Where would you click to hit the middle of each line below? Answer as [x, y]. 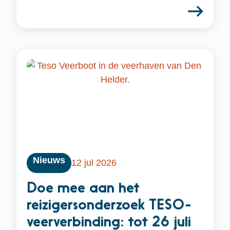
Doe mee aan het [83, 189]
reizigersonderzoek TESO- [109, 206]
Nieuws [49, 160]
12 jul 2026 [94, 162]
